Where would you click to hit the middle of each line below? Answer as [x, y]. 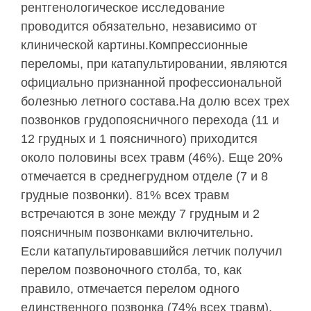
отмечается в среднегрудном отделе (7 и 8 [144, 177]
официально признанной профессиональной [151, 83]
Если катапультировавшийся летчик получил [152, 252]
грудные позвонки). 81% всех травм [125, 195]
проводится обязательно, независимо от [139, 27]
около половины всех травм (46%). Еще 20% [152, 158]
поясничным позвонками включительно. [137, 233]
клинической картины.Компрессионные [134, 45]
